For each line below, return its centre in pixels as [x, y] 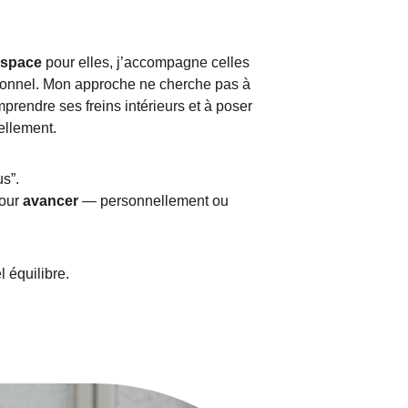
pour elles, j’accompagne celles [149, 62]
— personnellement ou [155, 201]
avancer [50, 201]
